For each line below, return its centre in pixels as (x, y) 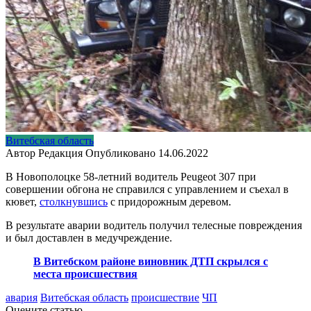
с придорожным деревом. (169, 201)
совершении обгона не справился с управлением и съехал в (147, 189)
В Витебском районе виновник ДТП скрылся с (151, 261)
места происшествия (85, 274)
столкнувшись (74, 201)
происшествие (165, 297)
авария (22, 297)
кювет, (23, 201)
